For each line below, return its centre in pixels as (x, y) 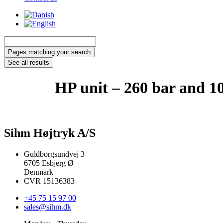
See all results (29, 63)
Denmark (39, 172)
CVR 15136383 (49, 181)
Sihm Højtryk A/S (50, 133)
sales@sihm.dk (48, 207)
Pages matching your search (49, 52)
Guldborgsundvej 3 (54, 154)
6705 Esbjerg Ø (49, 163)
